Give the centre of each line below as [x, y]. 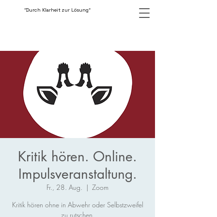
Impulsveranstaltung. [77, 174]
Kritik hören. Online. [77, 156]
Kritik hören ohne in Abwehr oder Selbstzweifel [77, 205]
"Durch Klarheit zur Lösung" [57, 10]
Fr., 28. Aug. [64, 187]
